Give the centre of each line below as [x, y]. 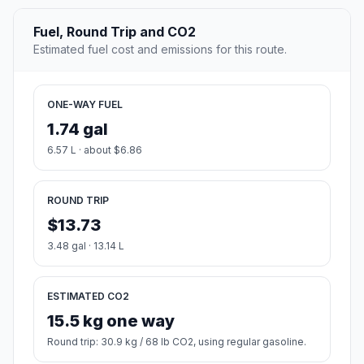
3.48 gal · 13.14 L [86, 246]
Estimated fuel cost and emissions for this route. [160, 50]
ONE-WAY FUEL [85, 105]
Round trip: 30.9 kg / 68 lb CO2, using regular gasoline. [177, 342]
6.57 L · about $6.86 [95, 150]
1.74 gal [78, 130]
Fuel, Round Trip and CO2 [115, 32]
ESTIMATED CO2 [88, 297]
